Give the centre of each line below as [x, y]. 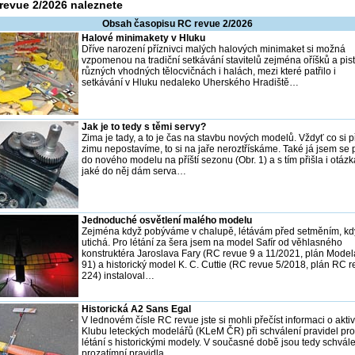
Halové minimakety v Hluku [143, 38]
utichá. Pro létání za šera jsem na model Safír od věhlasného [212, 242]
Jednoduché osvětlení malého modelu [167, 220]
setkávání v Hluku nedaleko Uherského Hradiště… [190, 82]
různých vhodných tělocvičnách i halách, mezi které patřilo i [209, 71]
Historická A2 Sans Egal [136, 309]
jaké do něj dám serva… [134, 171]
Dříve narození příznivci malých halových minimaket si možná [214, 49]
